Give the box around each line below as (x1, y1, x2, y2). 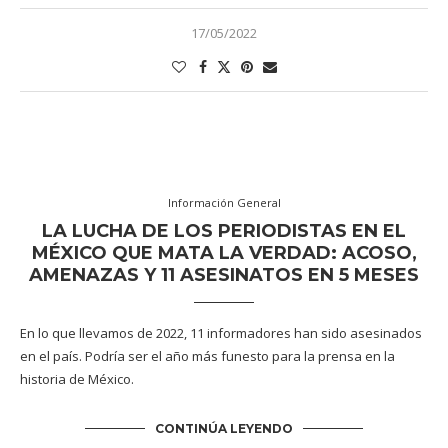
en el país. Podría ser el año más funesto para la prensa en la (20, 347, 395, 366)
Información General (167, 195, 281, 211)
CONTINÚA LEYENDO (155, 421, 293, 437)
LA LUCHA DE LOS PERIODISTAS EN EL (42, 220, 406, 243)
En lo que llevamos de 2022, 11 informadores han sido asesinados (20, 324, 422, 343)
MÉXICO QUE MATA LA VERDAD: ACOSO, (31, 242, 417, 265)
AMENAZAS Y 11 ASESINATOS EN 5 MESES (29, 264, 419, 287)
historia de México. (20, 370, 134, 389)
